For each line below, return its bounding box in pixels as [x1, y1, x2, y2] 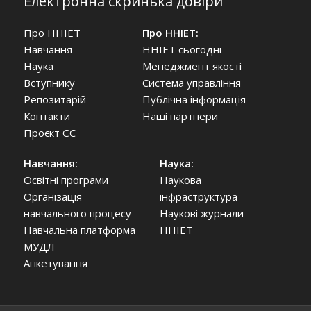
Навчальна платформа [23, 223, 135, 237]
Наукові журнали [159, 206, 244, 221]
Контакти [23, 109, 70, 124]
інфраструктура [159, 190, 237, 204]
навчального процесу [23, 206, 131, 221]
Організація [23, 190, 82, 204]
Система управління [142, 76, 241, 90]
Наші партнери [142, 109, 218, 124]
